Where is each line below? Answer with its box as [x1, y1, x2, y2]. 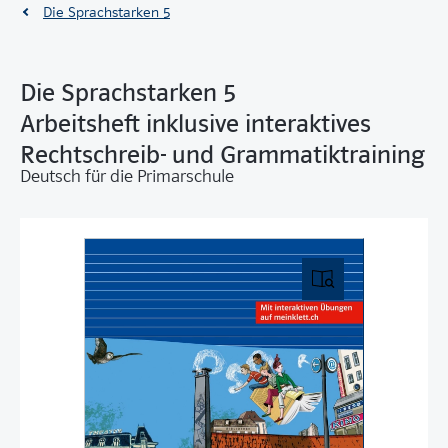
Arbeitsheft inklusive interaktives [20, 109, 371, 139]
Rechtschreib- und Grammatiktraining [20, 140, 425, 170]
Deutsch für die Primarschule [20, 166, 234, 188]
